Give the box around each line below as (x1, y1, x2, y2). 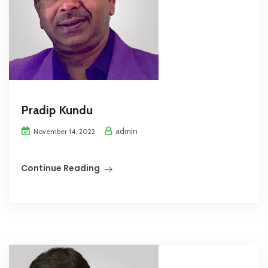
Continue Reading (21, 162, 100, 175)
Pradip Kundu (21, 103, 93, 118)
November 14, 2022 (32, 127, 95, 136)
